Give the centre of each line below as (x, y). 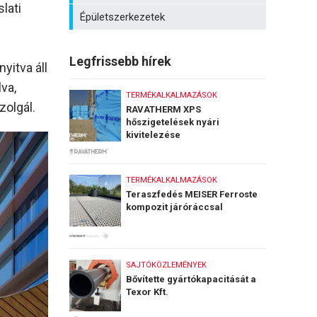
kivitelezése (153, 135)
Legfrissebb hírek (120, 61)
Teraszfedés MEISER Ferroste (192, 194)
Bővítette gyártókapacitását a (191, 279)
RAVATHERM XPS (163, 109)
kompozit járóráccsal (174, 207)
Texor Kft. (147, 292)
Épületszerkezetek (122, 17)
